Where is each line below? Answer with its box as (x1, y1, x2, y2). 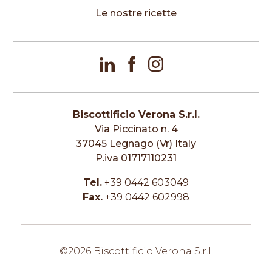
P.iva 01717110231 (95, 152, 177, 165)
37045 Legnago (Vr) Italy (76, 138, 196, 150)
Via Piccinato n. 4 (94, 123, 178, 135)
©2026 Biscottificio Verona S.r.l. (59, 245, 213, 257)
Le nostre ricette (95, 7, 177, 19)
